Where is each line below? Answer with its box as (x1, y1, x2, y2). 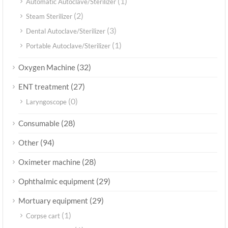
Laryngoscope (26, 98, 67, 106)
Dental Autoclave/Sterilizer (26, 27, 105, 36)
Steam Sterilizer (26, 12, 72, 21)
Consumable (18, 119, 60, 128)
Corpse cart (26, 212, 60, 220)
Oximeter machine (18, 157, 80, 167)
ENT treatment (18, 82, 69, 92)
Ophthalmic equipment (18, 177, 95, 186)
